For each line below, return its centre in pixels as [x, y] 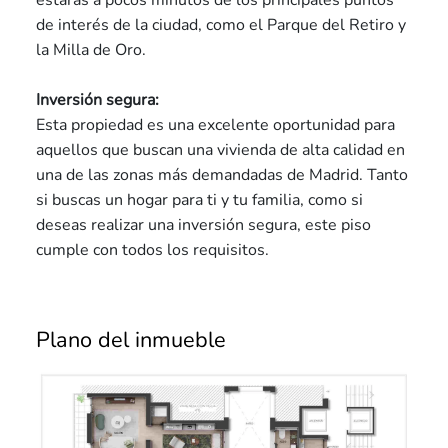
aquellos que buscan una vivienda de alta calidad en [220, 150]
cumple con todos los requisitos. [152, 250]
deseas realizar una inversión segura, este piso [203, 225]
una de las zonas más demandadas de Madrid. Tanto [222, 175]
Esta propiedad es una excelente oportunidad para [215, 125]
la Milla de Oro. [91, 50]
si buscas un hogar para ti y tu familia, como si [199, 200]
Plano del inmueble [131, 340]
